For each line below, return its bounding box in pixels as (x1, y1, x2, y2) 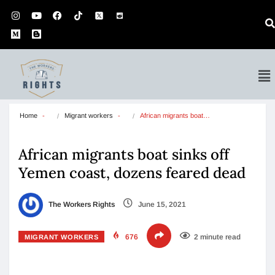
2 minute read (194, 233, 241, 241)
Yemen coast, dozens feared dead (18, 163, 246, 182)
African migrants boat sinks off (18, 145, 229, 164)
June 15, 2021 (136, 200, 186, 209)
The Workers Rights (47, 200, 115, 209)
